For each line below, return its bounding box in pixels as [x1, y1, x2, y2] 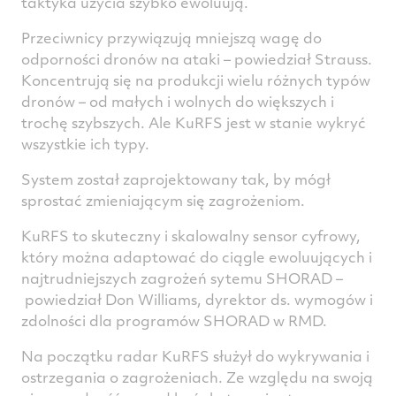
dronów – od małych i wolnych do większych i [21, 90, 334, 111]
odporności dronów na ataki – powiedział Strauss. [21, 48, 372, 69]
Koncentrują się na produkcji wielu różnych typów [21, 69, 370, 90]
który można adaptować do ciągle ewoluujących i [21, 246, 372, 267]
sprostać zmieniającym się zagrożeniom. [21, 189, 305, 210]
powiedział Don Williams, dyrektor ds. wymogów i [21, 288, 373, 309]
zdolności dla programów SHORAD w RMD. [21, 309, 327, 331]
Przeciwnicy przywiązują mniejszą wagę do [21, 27, 322, 48]
